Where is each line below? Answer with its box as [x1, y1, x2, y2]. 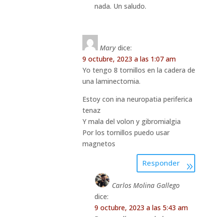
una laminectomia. [82, 76, 140, 86]
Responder [142, 158, 180, 168]
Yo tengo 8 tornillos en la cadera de [82, 65, 195, 75]
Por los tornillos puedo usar [82, 127, 170, 137]
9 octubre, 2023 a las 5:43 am [94, 202, 188, 212]
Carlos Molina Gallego [111, 180, 180, 190]
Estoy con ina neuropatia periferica [82, 94, 192, 104]
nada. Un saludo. [94, 1, 146, 11]
